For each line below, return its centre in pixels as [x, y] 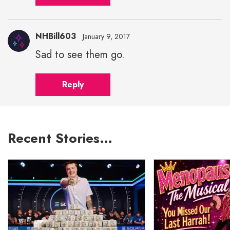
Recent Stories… [60, 138]
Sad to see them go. [80, 54]
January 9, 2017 [106, 36]
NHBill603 [56, 36]
